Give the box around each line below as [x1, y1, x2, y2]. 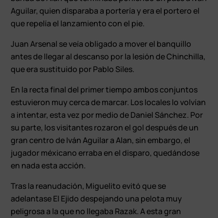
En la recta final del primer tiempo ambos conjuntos [11, 84, 198, 95]
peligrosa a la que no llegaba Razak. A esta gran [11, 205, 182, 217]
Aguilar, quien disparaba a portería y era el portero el [11, 5, 200, 16]
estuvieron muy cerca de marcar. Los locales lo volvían [11, 96, 206, 108]
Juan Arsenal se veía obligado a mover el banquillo [11, 38, 192, 49]
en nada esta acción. [11, 160, 86, 171]
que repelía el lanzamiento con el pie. [11, 18, 145, 29]
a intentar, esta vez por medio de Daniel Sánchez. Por [11, 109, 203, 120]
